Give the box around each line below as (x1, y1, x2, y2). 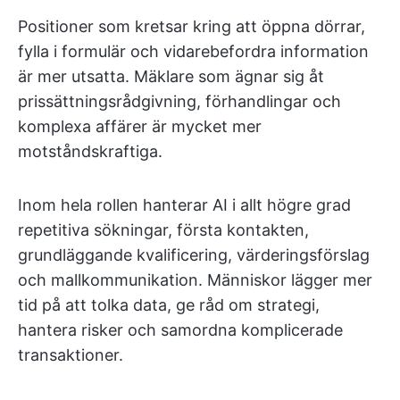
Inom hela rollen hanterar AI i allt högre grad (18, 196, 351, 214)
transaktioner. (18, 346, 123, 364)
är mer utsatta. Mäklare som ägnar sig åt (18, 67, 324, 86)
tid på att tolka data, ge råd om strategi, (18, 296, 320, 314)
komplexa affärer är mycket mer (18, 117, 262, 136)
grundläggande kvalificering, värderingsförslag (18, 246, 370, 264)
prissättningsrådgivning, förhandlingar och (18, 92, 341, 111)
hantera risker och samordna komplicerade (18, 321, 343, 339)
